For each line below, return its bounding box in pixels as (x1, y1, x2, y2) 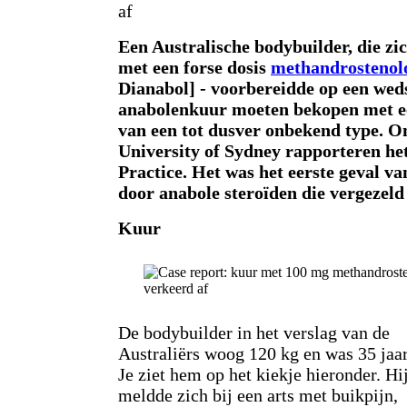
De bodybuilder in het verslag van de (118, 323, 390, 342)
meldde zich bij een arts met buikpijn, (118, 385, 398, 405)
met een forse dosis (118, 57, 271, 77)
